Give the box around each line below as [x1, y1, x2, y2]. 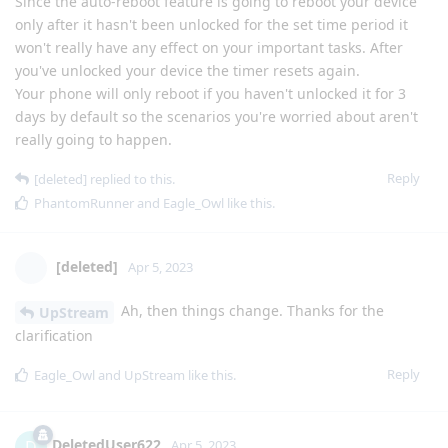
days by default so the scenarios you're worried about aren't [15, 106, 418, 126]
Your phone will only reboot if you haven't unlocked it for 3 [15, 83, 406, 103]
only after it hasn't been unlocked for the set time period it [15, 14, 408, 34]
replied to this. [87, 169, 175, 188]
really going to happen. [15, 129, 172, 149]
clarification [15, 325, 93, 345]
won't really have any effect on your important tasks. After [15, 37, 403, 57]
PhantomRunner [34, 193, 134, 212]
